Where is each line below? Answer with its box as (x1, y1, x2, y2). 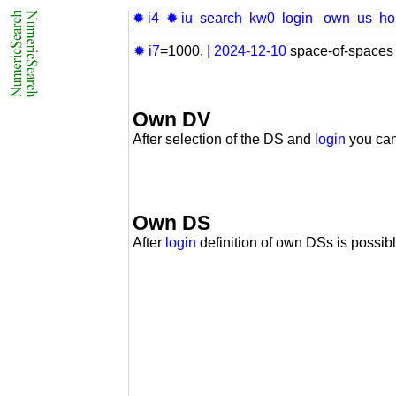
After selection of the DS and (133, 132, 315, 147)
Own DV (133, 108, 210, 131)
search (200, 11, 242, 26)
